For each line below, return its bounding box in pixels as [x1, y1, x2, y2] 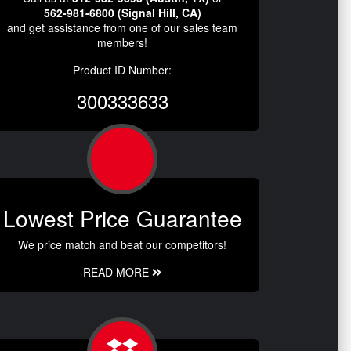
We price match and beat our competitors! [18, 237, 226, 253]
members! [97, 34, 147, 51]
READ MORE [83, 264, 152, 280]
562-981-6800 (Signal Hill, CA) [43, 5, 201, 21]
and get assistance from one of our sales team [7, 20, 237, 36]
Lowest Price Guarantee [2, 202, 242, 234]
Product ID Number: [73, 62, 172, 78]
